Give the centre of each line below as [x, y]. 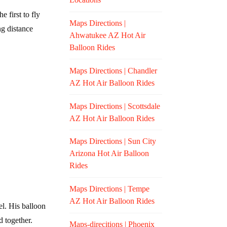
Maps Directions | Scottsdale [115, 106]
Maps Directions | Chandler [113, 70]
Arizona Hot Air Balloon [109, 154]
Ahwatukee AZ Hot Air [108, 35]
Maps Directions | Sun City [113, 141]
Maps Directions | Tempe [110, 189]
